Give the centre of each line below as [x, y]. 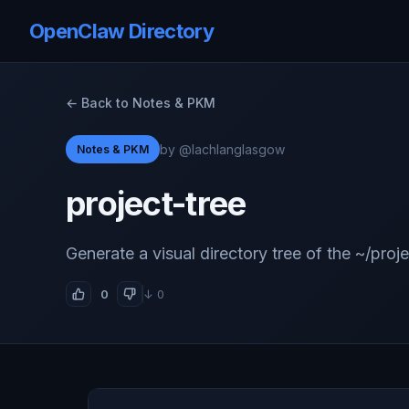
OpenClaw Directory [122, 31]
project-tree [156, 204]
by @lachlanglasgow [222, 149]
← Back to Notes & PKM [141, 103]
